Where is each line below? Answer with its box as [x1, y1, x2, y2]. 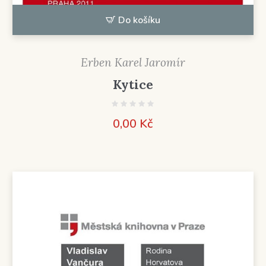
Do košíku [118, 13, 160, 27]
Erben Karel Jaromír [80, 55, 185, 69]
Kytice [112, 76, 153, 93]
